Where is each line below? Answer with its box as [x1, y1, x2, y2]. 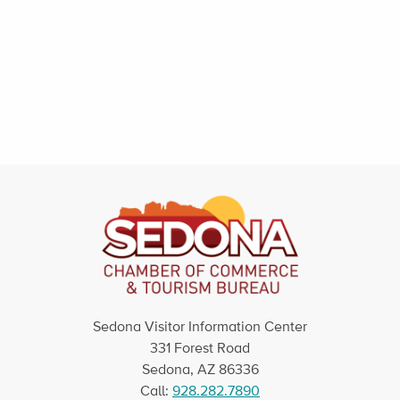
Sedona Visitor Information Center [93, 318, 307, 336]
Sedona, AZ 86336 [141, 361, 259, 379]
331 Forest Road [150, 339, 250, 357]
